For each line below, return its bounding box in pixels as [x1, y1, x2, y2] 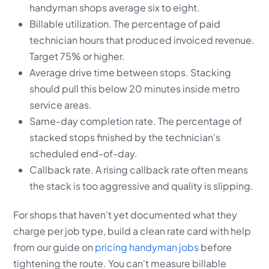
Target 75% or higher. [29, 49, 125, 62]
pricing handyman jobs [95, 240, 199, 253]
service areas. [29, 98, 92, 111]
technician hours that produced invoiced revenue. [29, 33, 255, 46]
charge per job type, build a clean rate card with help [13, 224, 252, 237]
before [199, 240, 232, 253]
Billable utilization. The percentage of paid [29, 17, 220, 30]
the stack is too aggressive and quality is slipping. [29, 179, 253, 192]
